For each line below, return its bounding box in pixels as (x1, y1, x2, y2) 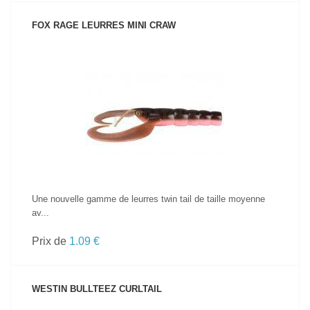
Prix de (32, 235, 69, 247)
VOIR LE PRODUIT (121, 92, 189, 100)
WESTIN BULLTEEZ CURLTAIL (32, 284, 162, 294)
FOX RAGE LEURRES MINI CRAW (32, 20, 176, 30)
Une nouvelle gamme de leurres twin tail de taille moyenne (32, 194, 265, 204)
